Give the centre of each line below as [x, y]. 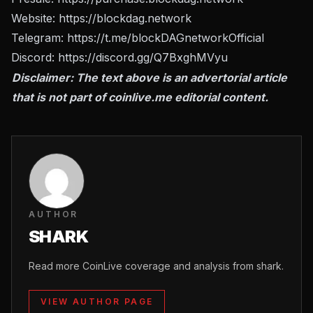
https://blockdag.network [125, 19]
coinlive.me [140, 97]
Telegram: [39, 38]
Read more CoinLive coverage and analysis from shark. [156, 266]
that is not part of [60, 97]
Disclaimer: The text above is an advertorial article [150, 78]
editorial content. [220, 97]
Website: [35, 19]
